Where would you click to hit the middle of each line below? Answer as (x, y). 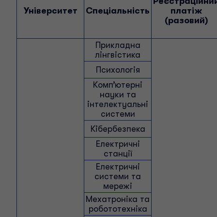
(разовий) (186, 20)
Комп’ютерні (118, 85)
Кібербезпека (118, 129)
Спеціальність (118, 11)
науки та (118, 94)
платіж (186, 11)
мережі (118, 186)
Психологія (118, 70)
